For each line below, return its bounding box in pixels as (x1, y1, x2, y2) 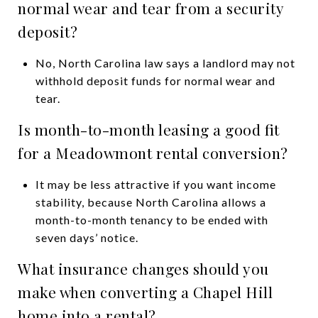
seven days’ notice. (35, 230, 138, 244)
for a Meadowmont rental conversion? (18, 142, 288, 163)
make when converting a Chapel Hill (18, 281, 273, 302)
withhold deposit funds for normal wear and (35, 73, 275, 87)
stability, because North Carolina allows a (35, 194, 266, 209)
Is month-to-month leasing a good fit (18, 119, 280, 139)
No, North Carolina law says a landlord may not (35, 55, 295, 70)
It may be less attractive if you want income (35, 177, 276, 191)
